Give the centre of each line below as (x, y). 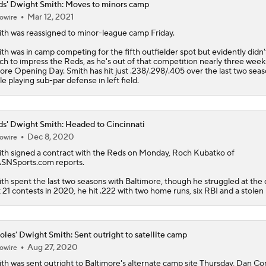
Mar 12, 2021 (50, 17)
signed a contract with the (58, 153)
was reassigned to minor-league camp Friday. (91, 33)
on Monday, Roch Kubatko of (180, 153)
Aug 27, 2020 (52, 247)
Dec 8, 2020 (50, 137)
